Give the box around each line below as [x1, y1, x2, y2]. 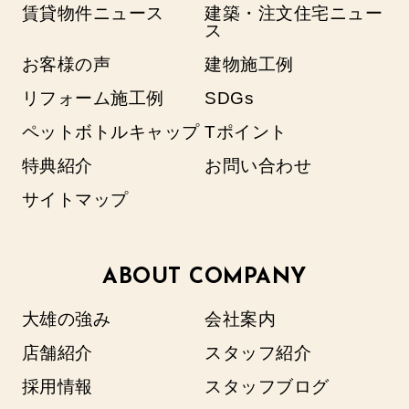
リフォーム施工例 [21, 89, 164, 109]
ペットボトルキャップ [21, 121, 200, 142]
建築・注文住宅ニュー [204, 4, 383, 24]
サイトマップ [21, 189, 129, 209]
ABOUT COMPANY [102, 267, 307, 289]
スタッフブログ [204, 377, 330, 397]
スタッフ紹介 [204, 343, 311, 363]
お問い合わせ [204, 155, 311, 175]
